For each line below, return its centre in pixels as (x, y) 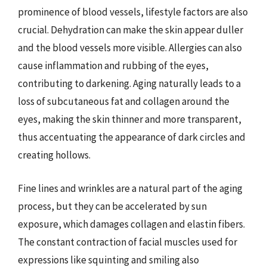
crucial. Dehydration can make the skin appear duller (131, 30)
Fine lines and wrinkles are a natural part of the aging (130, 188)
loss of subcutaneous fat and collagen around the (124, 101)
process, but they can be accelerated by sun (112, 206)
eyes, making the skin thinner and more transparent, (130, 119)
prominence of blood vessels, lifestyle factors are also (133, 12)
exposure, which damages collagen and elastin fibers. (131, 224)
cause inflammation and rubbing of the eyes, (113, 66)
